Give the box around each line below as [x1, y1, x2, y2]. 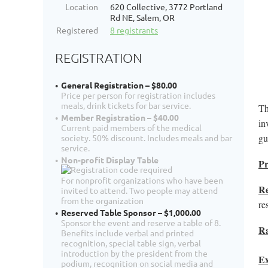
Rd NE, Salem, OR [110, 12, 175, 23]
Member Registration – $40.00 [61, 112, 179, 123]
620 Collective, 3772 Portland [110, 1, 223, 12]
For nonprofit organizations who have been [61, 175, 223, 186]
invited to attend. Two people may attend [61, 185, 218, 196]
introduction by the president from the [61, 248, 208, 259]
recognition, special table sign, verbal [61, 237, 201, 249]
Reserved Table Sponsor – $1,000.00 [61, 207, 201, 218]
